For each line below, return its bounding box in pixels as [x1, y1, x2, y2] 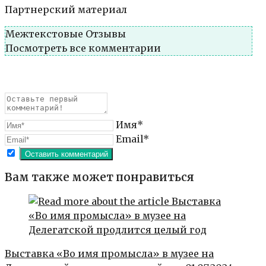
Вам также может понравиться [5, 170, 194, 184]
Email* [116, 132, 149, 145]
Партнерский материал [5, 3, 127, 15]
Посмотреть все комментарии [5, 42, 161, 54]
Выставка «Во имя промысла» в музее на [5, 248, 214, 260]
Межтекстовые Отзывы [5, 27, 126, 40]
